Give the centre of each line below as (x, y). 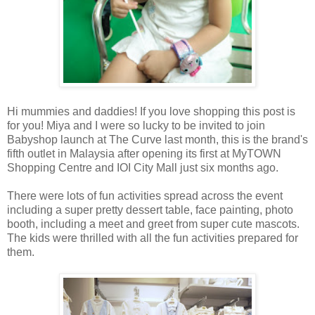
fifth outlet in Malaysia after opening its (103, 154)
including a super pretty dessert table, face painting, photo (150, 210)
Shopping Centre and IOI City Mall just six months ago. (144, 168)
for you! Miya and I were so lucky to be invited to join (136, 126)
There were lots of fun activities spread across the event (145, 196)
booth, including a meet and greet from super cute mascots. (153, 224)
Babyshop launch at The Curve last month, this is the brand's (157, 140)
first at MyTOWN (240, 154)
